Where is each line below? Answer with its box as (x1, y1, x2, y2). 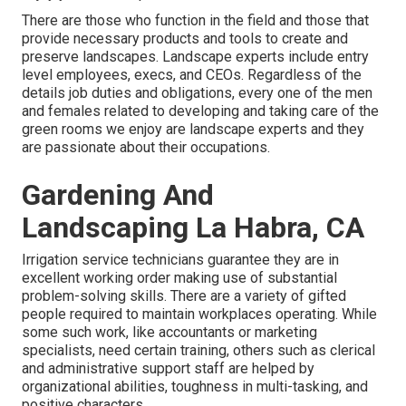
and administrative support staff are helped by (22, 360, 314, 378)
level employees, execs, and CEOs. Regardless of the (22, 66, 362, 84)
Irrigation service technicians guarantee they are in (22, 251, 339, 269)
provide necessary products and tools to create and (22, 30, 348, 48)
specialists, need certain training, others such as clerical (22, 342, 375, 360)
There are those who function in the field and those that (22, 12, 369, 30)
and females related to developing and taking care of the (22, 102, 379, 121)
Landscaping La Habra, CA (22, 210, 364, 246)
